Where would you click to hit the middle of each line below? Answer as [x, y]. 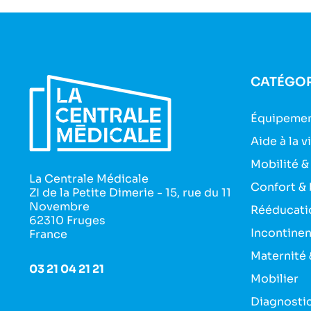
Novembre [59, 206]
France [48, 234]
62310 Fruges [67, 220]
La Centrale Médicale [89, 178]
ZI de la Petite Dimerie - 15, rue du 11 [130, 192]
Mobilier [274, 278]
